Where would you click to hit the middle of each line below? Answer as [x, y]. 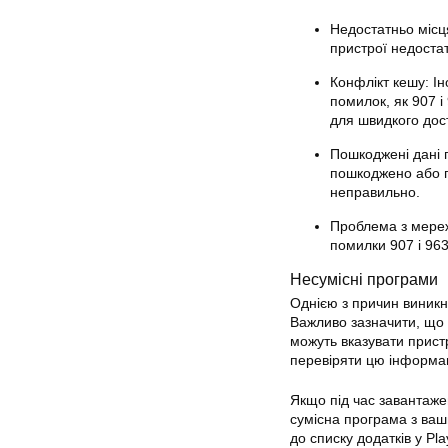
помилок [358, 101]
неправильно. [375, 192]
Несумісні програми [364, 279]
